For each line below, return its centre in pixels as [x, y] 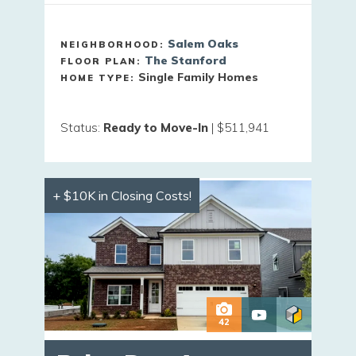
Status [79, 127]
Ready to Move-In [156, 127]
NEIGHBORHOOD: [114, 44]
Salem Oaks [203, 43]
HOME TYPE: [99, 77]
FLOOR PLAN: [103, 61]
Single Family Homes [198, 77]
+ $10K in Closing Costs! [122, 195]
